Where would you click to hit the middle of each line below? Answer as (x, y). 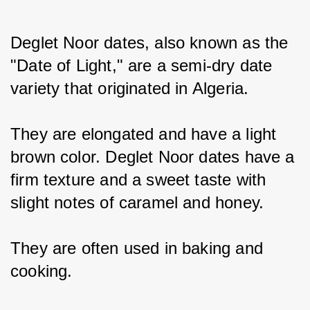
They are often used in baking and (139, 248)
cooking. (42, 271)
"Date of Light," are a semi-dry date (144, 66)
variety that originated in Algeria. (130, 89)
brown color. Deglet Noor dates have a (155, 157)
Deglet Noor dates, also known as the (152, 43)
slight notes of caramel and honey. (137, 203)
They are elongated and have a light (146, 134)
